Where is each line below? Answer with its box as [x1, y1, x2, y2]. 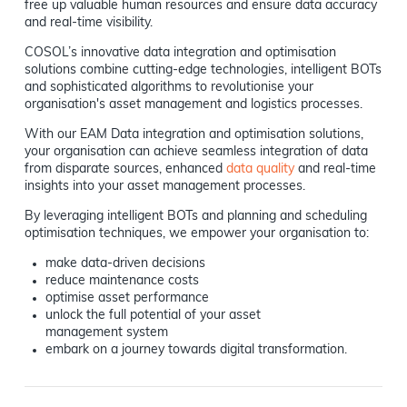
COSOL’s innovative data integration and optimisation [24, 45, 336, 60]
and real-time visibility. [24, 15, 153, 30]
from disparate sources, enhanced [24, 162, 226, 176]
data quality [225, 162, 294, 176]
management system [45, 325, 169, 340]
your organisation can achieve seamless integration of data [24, 144, 368, 159]
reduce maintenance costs [45, 273, 200, 288]
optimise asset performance [45, 291, 210, 305]
